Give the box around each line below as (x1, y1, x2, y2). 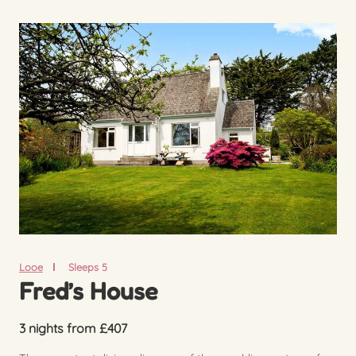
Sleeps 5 (68, 260, 107, 273)
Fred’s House (19, 275, 157, 305)
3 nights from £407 (19, 319, 127, 336)
